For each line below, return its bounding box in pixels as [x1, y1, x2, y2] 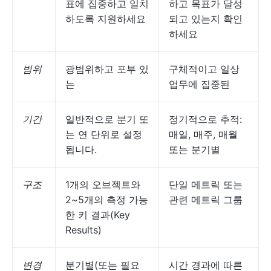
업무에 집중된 [169, 78, 230, 90]
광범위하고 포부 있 [65, 63, 149, 75]
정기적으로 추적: [169, 113, 242, 125]
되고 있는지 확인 [169, 13, 243, 25]
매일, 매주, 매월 [169, 128, 238, 140]
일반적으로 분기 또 [65, 113, 149, 125]
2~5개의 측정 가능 [65, 194, 148, 206]
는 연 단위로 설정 [65, 128, 142, 140]
